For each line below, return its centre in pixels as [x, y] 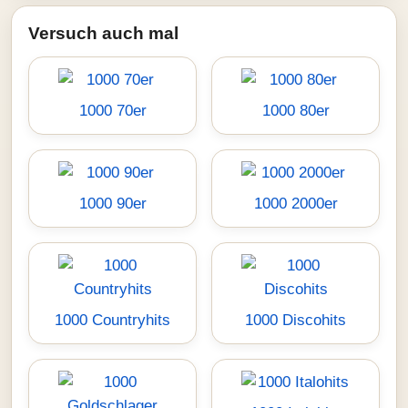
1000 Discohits [296, 320]
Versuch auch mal [103, 33]
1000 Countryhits [112, 320]
